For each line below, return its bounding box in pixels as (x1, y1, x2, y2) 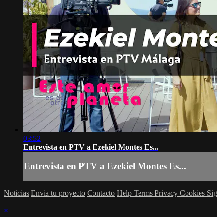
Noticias (4, 189, 29, 198)
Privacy (155, 189, 180, 198)
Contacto (87, 189, 115, 198)
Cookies (180, 189, 207, 198)
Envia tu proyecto (31, 189, 85, 198)
